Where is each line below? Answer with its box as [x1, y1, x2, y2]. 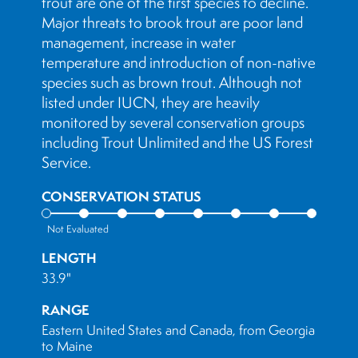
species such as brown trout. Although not [42, 73, 302, 92]
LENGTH [42, 249, 97, 267]
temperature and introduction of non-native [42, 53, 316, 72]
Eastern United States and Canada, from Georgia [42, 321, 315, 339]
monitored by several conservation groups [42, 113, 304, 132]
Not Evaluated [47, 222, 109, 236]
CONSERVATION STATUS [42, 187, 201, 205]
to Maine [42, 337, 93, 355]
